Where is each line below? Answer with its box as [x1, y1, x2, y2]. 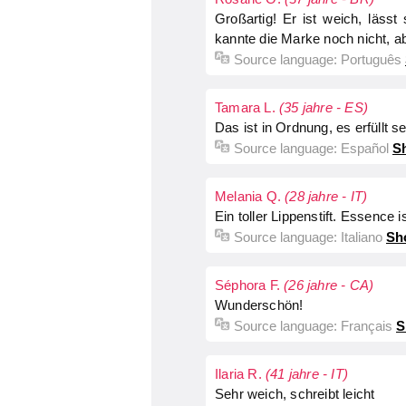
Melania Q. [215, 188, 285, 204]
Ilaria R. [215, 366, 266, 382]
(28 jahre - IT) [285, 188, 368, 204]
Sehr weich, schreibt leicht [215, 386, 375, 401]
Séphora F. [215, 277, 285, 293]
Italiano [341, 229, 382, 245]
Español [341, 140, 389, 156]
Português [341, 52, 401, 67]
